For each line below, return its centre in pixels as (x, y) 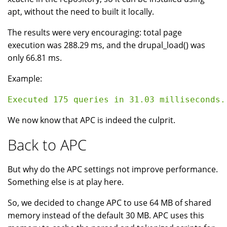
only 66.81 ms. (35, 58)
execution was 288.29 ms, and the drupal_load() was (106, 45)
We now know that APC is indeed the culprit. (91, 120)
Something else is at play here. (66, 182)
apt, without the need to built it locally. (81, 11)
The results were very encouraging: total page (95, 32)
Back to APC (47, 144)
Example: (25, 78)
